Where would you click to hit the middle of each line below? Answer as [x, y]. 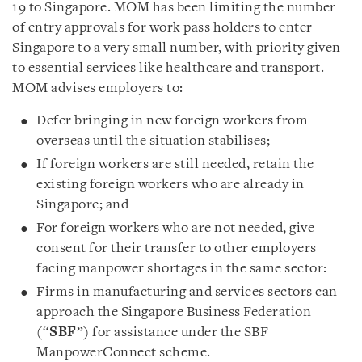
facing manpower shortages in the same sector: [182, 268]
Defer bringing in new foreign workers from [172, 120]
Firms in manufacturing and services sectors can [187, 292]
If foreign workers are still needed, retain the [175, 164]
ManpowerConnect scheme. [124, 352]
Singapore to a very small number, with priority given [177, 48]
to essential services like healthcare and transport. [168, 68]
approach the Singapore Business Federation [174, 312]
